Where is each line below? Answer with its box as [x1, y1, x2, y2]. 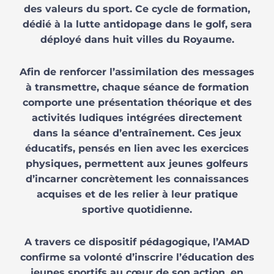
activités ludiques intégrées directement [32, 111, 242, 124]
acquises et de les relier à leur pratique [36, 188, 238, 200]
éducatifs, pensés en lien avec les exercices [25, 142, 249, 154]
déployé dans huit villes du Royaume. [40, 33, 234, 45]
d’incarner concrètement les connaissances [25, 172, 249, 185]
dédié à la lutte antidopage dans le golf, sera [22, 18, 252, 30]
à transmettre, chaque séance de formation [25, 81, 249, 93]
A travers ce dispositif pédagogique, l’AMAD [24, 235, 250, 248]
